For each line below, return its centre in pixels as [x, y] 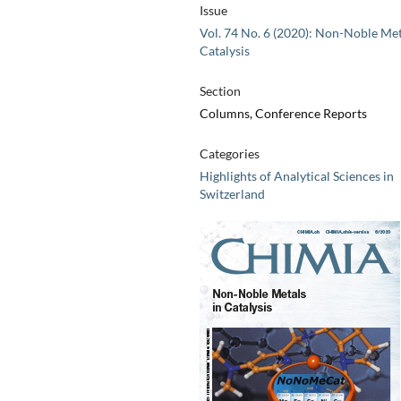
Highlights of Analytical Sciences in [296, 176]
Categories [229, 154]
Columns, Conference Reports [283, 114]
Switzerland [232, 194]
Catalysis [224, 51]
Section [220, 91]
